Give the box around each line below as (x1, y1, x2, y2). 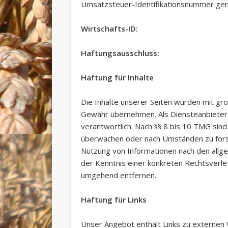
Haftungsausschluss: (80, 47, 159, 58)
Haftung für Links (80, 194, 147, 205)
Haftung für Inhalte (80, 72, 154, 82)
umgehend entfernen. (80, 169, 156, 180)
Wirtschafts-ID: (80, 23, 138, 34)
